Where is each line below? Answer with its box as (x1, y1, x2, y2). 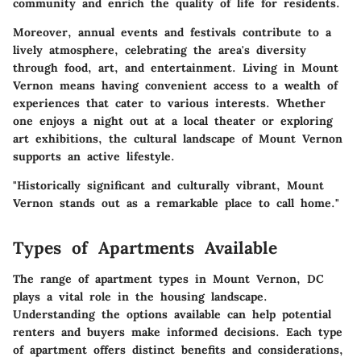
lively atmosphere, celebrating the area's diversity (13, 43, 306, 58)
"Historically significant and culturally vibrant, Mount (13, 178, 324, 193)
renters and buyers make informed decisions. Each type (13, 324, 342, 339)
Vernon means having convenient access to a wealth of (13, 78, 338, 93)
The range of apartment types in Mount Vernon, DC (13, 271, 324, 286)
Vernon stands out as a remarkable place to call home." (13, 196, 339, 211)
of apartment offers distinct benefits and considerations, (13, 342, 343, 357)
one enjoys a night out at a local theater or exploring (13, 114, 333, 129)
